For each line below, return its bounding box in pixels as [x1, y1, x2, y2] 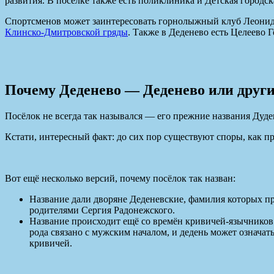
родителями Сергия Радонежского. [29, 205, 175, 216]
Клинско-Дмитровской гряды [5, 27, 128, 38]
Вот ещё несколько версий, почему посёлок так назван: [5, 173, 235, 184]
